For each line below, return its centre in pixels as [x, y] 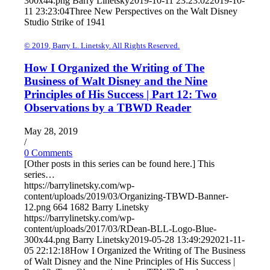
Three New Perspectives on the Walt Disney [154, 11]
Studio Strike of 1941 [65, 22]
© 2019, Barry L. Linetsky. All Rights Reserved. [102, 45]
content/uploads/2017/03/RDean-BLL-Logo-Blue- [121, 229]
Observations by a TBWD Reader [108, 108]
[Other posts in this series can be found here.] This [120, 164]
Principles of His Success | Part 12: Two [121, 95]
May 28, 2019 [51, 131]
